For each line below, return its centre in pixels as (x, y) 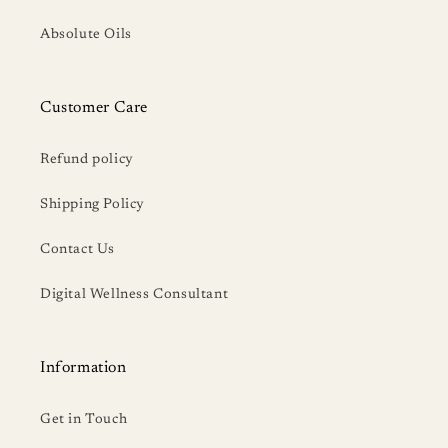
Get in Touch (84, 420)
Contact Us (77, 250)
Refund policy (87, 160)
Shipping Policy (92, 205)
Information (83, 368)
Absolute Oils (86, 35)
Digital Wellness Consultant (134, 295)
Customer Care (94, 108)
